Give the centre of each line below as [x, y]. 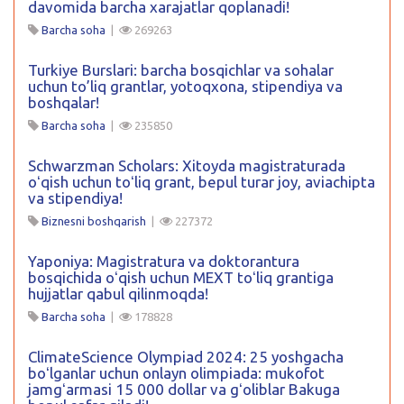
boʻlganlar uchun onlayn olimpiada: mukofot [176, 372]
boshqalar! [64, 102]
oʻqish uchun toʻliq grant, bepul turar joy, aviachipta [202, 181]
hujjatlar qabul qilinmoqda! [118, 293]
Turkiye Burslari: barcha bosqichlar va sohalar [181, 69]
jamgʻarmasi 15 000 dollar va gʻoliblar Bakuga [184, 389]
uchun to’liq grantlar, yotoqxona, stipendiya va [185, 86]
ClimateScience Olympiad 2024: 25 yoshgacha [186, 356]
